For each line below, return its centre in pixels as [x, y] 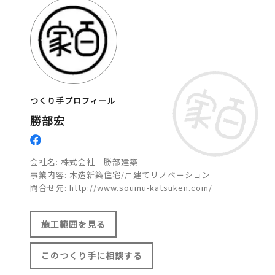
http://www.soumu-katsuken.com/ [141, 187]
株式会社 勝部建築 [99, 161]
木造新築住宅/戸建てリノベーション [140, 174]
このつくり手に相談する [92, 255]
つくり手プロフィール [73, 100]
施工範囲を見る [73, 224]
